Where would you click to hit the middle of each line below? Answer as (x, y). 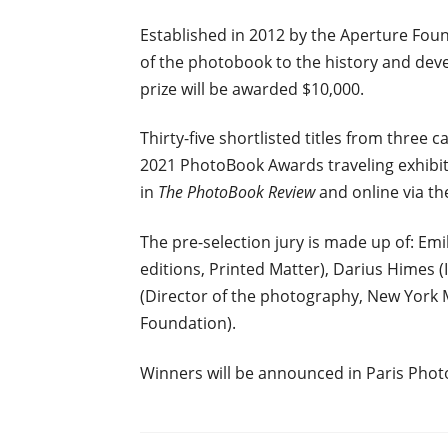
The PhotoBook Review (237, 192)
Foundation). (188, 322)
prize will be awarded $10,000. (252, 88)
